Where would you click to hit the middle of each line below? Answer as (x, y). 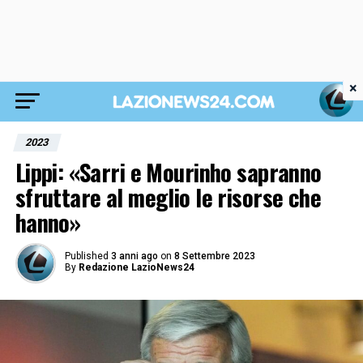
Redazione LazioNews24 (136, 267)
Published (86, 256)
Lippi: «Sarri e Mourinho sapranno (168, 172)
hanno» (48, 222)
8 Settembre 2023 (214, 256)
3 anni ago (134, 256)
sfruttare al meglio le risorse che (168, 197)
